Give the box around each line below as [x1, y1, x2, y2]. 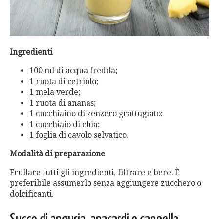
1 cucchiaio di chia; [29, 119, 100, 129]
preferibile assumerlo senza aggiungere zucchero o [10, 178, 201, 188]
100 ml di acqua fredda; [29, 66, 117, 75]
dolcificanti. [10, 189, 54, 198]
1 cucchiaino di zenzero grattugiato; [29, 109, 163, 118]
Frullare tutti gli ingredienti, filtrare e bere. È [10, 167, 180, 177]
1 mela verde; [29, 87, 80, 97]
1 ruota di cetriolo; [29, 76, 98, 86]
